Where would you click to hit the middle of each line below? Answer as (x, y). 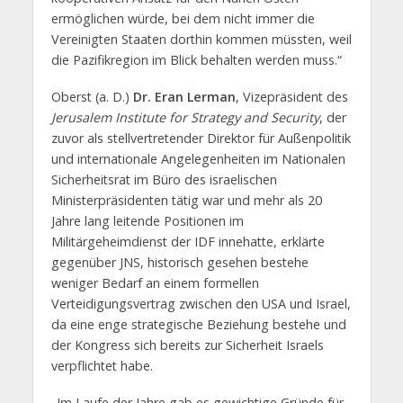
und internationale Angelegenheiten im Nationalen (198, 158)
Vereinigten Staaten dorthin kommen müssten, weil (201, 39)
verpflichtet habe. (102, 365)
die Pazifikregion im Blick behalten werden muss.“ (196, 59)
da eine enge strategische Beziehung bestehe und (198, 324)
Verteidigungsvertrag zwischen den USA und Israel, (201, 303)
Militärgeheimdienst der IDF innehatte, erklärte (188, 241)
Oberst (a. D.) (92, 96)
